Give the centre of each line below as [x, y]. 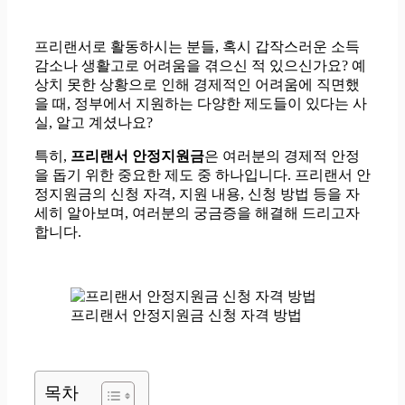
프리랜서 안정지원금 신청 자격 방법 [186, 315]
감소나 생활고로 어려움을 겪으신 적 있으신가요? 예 [200, 65]
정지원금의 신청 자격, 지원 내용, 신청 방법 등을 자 [197, 193]
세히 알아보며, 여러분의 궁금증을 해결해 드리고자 [197, 212]
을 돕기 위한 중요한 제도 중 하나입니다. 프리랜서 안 [202, 174]
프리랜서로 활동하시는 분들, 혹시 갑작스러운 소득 [197, 46]
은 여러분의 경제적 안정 [282, 155]
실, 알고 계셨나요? [94, 122]
